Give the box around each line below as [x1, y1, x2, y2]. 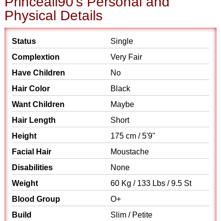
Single [110, 37, 133, 45]
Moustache [110, 147, 151, 156]
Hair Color [12, 84, 50, 93]
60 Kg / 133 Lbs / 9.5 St [110, 179, 191, 187]
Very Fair [110, 53, 142, 61]
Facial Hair [12, 147, 52, 156]
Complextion [12, 53, 60, 61]
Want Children [12, 100, 65, 109]
